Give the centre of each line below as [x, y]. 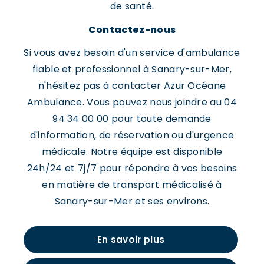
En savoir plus [131, 240]
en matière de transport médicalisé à [132, 185]
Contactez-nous [132, 30]
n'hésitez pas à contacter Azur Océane [132, 86]
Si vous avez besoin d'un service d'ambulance [132, 53]
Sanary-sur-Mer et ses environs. [132, 201]
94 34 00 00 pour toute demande [132, 119]
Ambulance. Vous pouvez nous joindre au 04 [132, 102]
